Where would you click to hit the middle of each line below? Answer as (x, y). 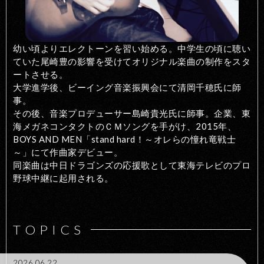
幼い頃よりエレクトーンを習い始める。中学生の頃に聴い (132, 48)
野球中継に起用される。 (63, 178)
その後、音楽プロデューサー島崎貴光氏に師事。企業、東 (132, 113)
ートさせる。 (41, 74)
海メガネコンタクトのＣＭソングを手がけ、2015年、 (125, 126)
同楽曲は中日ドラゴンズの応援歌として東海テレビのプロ (132, 165)
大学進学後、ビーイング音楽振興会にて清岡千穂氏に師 (127, 87)
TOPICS (49, 229)
